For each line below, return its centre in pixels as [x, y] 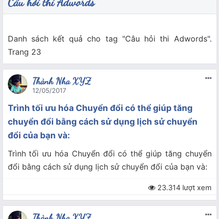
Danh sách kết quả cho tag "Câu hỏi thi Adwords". [109, 39]
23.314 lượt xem [183, 188]
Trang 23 [24, 52]
